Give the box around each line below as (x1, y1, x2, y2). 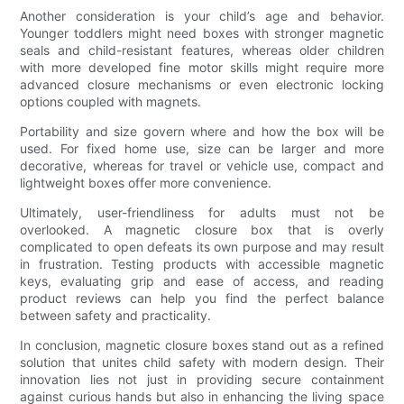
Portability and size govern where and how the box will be (20, 124, 384, 140)
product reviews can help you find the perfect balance (20, 290, 384, 307)
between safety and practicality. (20, 308, 212, 324)
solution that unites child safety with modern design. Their (20, 354, 384, 371)
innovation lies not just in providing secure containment (20, 372, 384, 388)
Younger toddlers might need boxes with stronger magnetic (20, 25, 384, 41)
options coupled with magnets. (20, 94, 202, 110)
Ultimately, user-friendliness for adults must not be (20, 205, 384, 221)
